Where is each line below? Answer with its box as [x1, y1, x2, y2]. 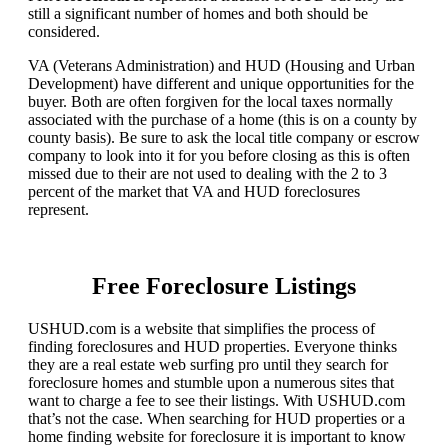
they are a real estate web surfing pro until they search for [28, 356, 388, 374]
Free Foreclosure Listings [92, 273, 356, 300]
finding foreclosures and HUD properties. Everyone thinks [28, 338, 397, 356]
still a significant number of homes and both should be [28, 5, 368, 23]
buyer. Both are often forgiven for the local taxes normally [28, 93, 393, 111]
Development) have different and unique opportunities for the [28, 75, 414, 93]
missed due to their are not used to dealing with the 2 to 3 [28, 165, 387, 183]
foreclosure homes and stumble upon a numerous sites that [28, 374, 394, 392]
